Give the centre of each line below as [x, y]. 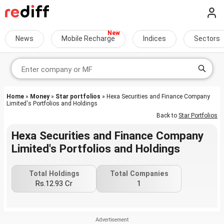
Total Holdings [54, 173]
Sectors [207, 38]
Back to [167, 115]
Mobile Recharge [88, 38]
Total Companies [139, 173]
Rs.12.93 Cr [54, 183]
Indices [154, 38]
